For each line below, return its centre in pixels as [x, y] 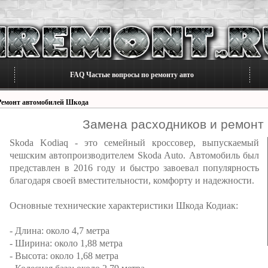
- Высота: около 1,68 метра [64, 256]
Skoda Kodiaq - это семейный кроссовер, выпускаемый [134, 143]
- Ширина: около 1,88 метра [66, 243]
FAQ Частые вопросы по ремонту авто [132, 75]
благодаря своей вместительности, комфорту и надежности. [132, 180]
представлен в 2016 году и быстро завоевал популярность [134, 168]
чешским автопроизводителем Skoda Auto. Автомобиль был [134, 155]
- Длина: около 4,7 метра [60, 231]
